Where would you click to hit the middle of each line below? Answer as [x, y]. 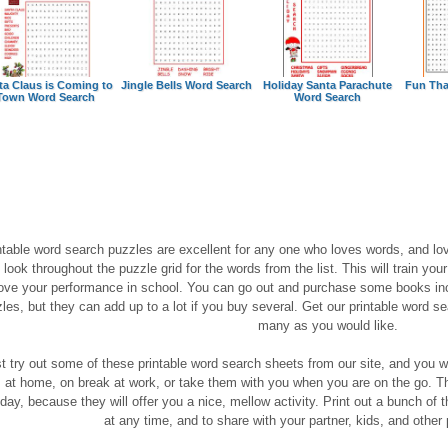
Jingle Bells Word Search [187, 85]
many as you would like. [327, 325]
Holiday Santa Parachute [328, 85]
